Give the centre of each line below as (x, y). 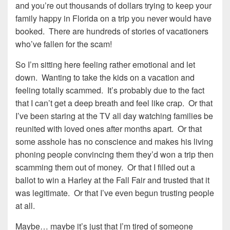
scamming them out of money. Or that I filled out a (105, 167)
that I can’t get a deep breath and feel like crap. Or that (114, 103)
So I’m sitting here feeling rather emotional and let (105, 65)
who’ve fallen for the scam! (64, 44)
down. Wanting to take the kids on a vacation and (105, 78)
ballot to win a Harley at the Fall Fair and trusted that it (112, 180)
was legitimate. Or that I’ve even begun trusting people (115, 193)
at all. (25, 206)
